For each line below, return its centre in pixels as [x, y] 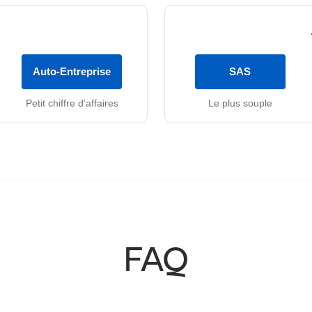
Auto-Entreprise [72, 71]
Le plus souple [240, 102]
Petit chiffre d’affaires [72, 102]
